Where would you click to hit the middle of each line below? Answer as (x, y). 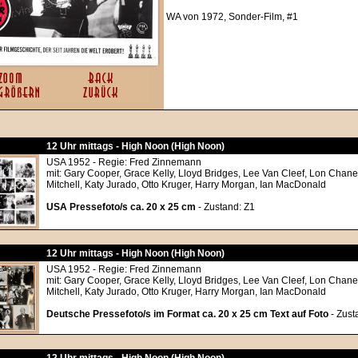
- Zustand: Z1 (225, 207)
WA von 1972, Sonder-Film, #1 (232, 17)
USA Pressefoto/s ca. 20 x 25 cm (121, 207)
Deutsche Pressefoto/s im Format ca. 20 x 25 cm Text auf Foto (187, 314)
